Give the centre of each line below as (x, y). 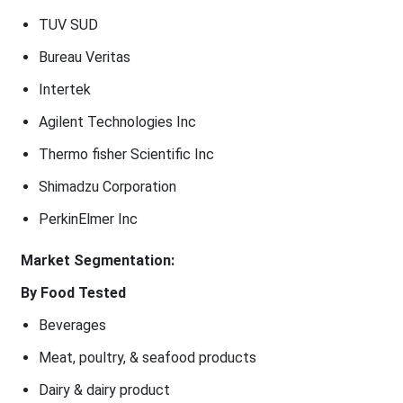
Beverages (72, 325)
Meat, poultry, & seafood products (147, 357)
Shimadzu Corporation (107, 186)
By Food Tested (73, 292)
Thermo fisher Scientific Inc (126, 154)
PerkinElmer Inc (88, 219)
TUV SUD (68, 24)
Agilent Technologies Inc (117, 121)
